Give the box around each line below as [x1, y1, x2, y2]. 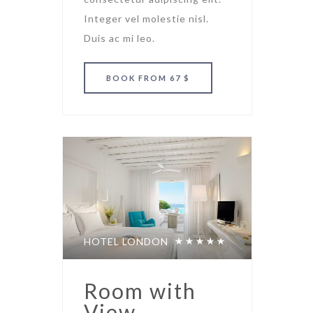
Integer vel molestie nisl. [84, 12, 209, 24]
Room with [84, 277, 196, 303]
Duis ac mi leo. [84, 31, 155, 44]
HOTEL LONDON [84, 235, 168, 247]
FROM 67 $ [138, 73, 190, 82]
